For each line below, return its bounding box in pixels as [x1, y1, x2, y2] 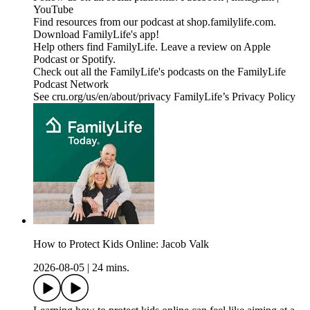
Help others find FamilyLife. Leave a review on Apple [33, 41, 271, 53]
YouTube [33, 3, 73, 16]
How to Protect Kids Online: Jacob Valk [33, 238, 209, 250]
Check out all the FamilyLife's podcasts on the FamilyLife [33, 66, 286, 78]
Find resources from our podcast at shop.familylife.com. [33, 16, 276, 28]
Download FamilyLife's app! [33, 28, 159, 41]
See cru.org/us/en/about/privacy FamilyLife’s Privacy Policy [33, 91, 295, 103]
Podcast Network [33, 78, 109, 91]
